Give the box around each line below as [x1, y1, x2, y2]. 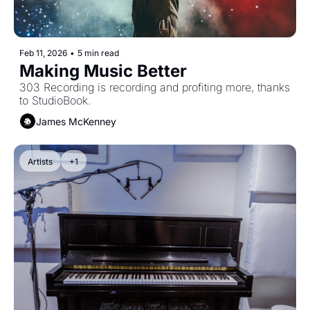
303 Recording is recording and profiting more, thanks [19, 80, 290, 95]
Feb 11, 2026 [19, 48, 67, 59]
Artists [28, 156, 53, 167]
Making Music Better [19, 61, 187, 82]
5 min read [77, 48, 119, 59]
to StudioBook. [19, 93, 91, 108]
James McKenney [36, 115, 116, 127]
